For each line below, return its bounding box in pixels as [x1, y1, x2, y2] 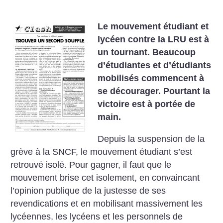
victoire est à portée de [98, 99, 196, 109]
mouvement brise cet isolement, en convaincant [10, 172, 200, 183]
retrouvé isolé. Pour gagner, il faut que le [10, 159, 172, 170]
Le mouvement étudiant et [98, 21, 209, 31]
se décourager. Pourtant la [98, 86, 211, 96]
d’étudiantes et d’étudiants [98, 60, 212, 70]
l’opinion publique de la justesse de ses [10, 185, 166, 196]
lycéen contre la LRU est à [98, 34, 210, 44]
